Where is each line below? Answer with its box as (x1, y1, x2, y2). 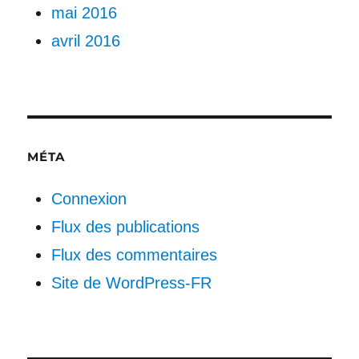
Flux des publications (51, 218, 200, 236)
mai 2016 (51, 4, 117, 22)
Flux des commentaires (51, 246, 217, 264)
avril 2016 (51, 32, 120, 50)
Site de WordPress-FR (51, 274, 212, 292)
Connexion (51, 190, 127, 208)
